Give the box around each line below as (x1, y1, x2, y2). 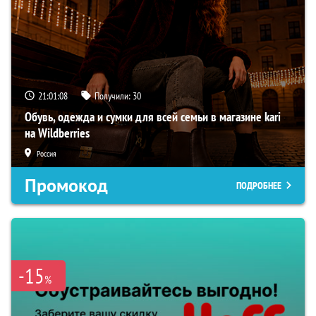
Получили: (95, 89, 133, 102)
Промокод (25, 173, 108, 197)
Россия (37, 147, 56, 159)
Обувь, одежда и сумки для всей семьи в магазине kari (25, 108, 281, 125)
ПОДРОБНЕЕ (236, 178, 281, 192)
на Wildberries (25, 124, 90, 141)
